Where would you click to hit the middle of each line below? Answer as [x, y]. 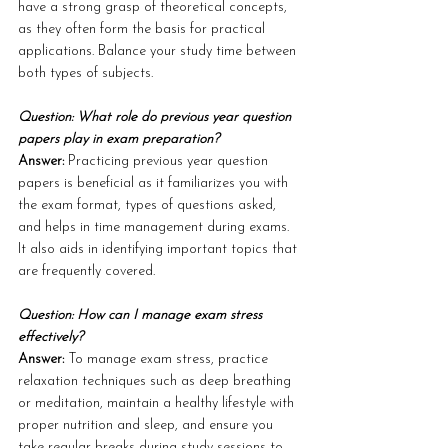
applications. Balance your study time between [159, 51]
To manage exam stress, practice [170, 359]
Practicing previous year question [170, 161]
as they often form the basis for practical [143, 29]
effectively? [50, 337]
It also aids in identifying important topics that [159, 249]
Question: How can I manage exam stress [142, 315]
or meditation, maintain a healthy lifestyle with [158, 403]
